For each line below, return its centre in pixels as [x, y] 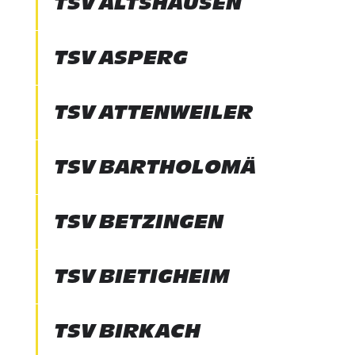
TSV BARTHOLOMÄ [155, 167]
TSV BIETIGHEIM [141, 276]
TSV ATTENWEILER [153, 112]
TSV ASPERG [120, 57]
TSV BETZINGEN [138, 221]
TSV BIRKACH [127, 331]
